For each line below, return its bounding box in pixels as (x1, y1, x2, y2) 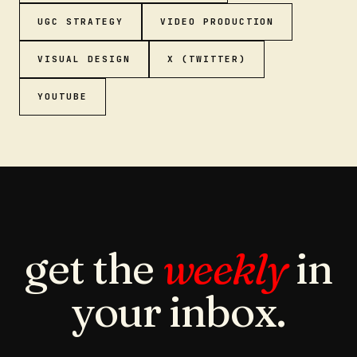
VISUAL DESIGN (37, 53, 131, 65)
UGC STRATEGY (37, 16, 124, 27)
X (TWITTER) (167, 53, 246, 65)
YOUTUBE (37, 91, 88, 102)
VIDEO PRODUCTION (159, 16, 275, 27)
